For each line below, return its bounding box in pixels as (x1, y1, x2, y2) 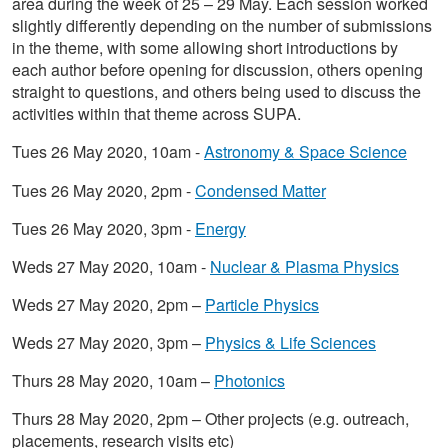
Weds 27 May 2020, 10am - (12, 254, 210, 278)
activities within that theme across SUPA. (12, 102, 301, 126)
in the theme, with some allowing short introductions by (12, 36, 398, 60)
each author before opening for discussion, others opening (12, 58, 423, 82)
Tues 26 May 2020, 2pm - (12, 178, 195, 202)
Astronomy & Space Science (204, 140, 407, 164)
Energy (195, 216, 246, 240)
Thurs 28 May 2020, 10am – (12, 368, 214, 392)
